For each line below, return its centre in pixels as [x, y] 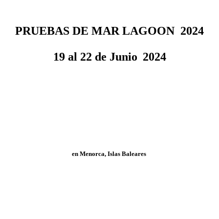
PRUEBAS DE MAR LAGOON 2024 [109, 31]
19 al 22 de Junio [95, 56]
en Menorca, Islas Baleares [109, 153]
